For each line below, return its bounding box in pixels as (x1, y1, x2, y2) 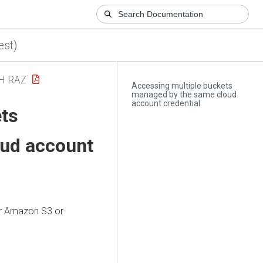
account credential (131, 99, 201, 109)
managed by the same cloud (131, 90, 237, 100)
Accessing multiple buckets (131, 81, 233, 91)
